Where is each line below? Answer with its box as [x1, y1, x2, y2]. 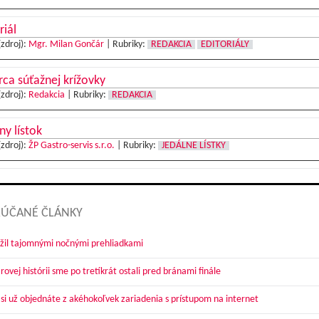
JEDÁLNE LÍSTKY [161, 141, 226, 150]
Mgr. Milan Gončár [28, 40, 104, 49]
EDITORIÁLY [200, 40, 249, 49]
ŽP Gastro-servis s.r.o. [28, 141, 115, 150]
